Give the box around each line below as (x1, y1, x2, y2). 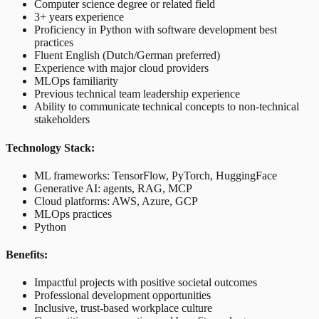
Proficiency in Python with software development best (34, 23, 277, 36)
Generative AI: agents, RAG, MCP (34, 182, 192, 194)
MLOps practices (34, 207, 112, 220)
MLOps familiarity (34, 75, 118, 88)
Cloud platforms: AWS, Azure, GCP (34, 194, 198, 207)
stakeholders (34, 113, 90, 126)
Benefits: (6, 249, 48, 261)
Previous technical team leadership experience (34, 88, 240, 100)
